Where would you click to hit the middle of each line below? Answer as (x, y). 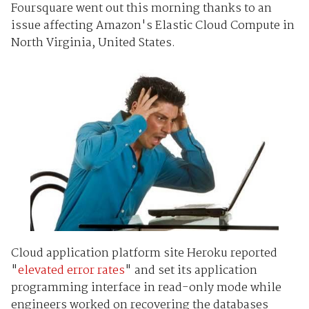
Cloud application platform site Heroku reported (144, 253)
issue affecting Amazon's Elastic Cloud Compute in (152, 26)
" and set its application (191, 270)
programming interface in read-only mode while (146, 288)
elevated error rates (71, 270)
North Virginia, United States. (93, 43)
